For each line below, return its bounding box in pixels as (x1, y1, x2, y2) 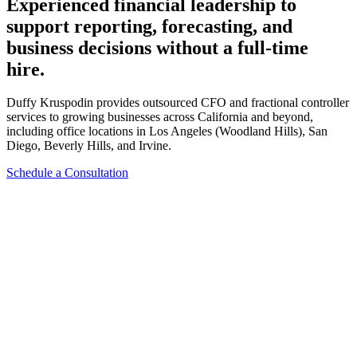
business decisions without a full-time (6, 37, 308, 58)
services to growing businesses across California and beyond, (6, 110, 313, 124)
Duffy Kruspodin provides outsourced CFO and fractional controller (6, 96, 349, 110)
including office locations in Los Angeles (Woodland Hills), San (6, 124, 328, 139)
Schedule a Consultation (6, 166, 128, 180)
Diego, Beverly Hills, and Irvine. (6, 139, 171, 153)
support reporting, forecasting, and (6, 15, 292, 37)
